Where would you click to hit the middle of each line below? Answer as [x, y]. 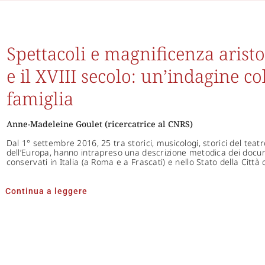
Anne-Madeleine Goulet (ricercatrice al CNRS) [99, 124]
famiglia [40, 98]
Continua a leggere [46, 191]
